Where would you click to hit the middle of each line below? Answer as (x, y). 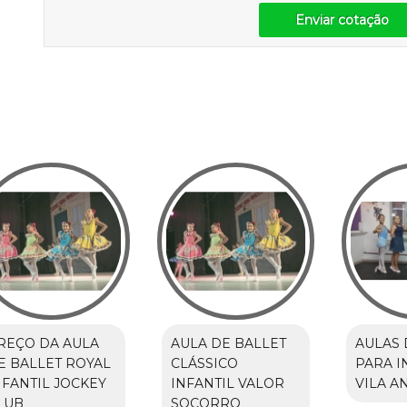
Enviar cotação (342, 20)
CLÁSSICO (204, 363)
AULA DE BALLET (228, 343)
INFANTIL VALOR (227, 383)
